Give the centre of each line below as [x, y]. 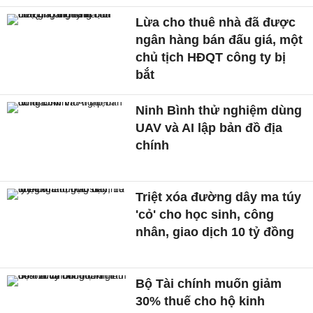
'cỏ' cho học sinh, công [205, 214]
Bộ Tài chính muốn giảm [209, 283]
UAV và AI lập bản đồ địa [209, 128]
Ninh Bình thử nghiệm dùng [219, 111]
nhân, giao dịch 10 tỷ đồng [215, 232]
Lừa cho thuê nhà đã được [216, 23]
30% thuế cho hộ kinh [201, 301]
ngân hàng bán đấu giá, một [219, 40]
